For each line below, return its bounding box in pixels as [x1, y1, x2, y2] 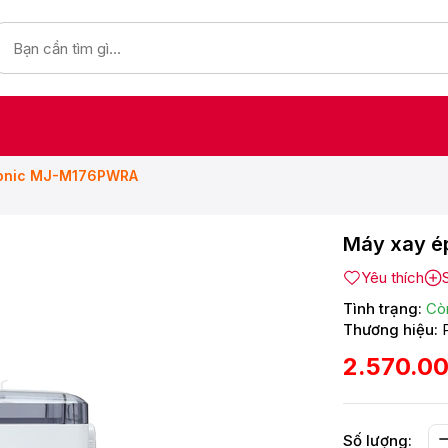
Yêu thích [361, 268, 424, 287]
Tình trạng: [343, 299, 422, 318]
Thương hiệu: [343, 320, 438, 339]
